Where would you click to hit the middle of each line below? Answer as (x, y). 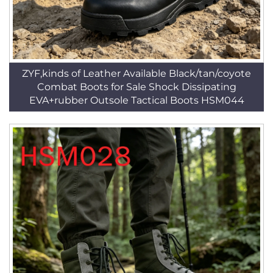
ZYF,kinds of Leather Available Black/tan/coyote (136, 73)
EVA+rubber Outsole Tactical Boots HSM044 (136, 100)
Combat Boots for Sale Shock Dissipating (136, 87)
